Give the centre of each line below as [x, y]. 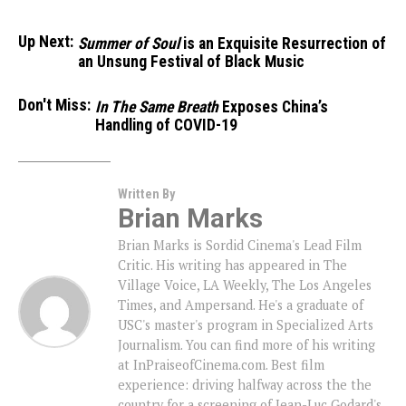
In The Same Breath [157, 107]
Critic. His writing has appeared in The [232, 265]
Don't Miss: [54, 105]
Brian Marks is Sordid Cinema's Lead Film [240, 245]
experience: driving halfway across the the [245, 385]
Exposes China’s [273, 107]
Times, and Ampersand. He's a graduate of [241, 305]
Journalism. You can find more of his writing [246, 345]
